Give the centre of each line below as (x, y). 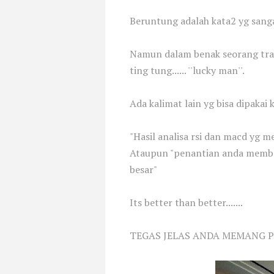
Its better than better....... (186, 202)
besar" (143, 169)
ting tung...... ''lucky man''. (187, 70)
